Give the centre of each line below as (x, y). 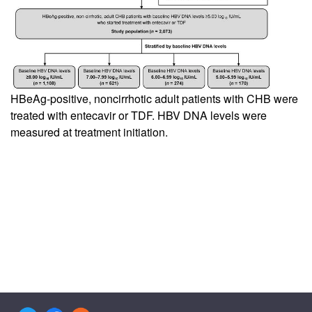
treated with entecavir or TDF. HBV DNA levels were (139, 115)
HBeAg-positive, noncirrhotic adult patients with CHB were (154, 98)
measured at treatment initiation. (89, 132)
